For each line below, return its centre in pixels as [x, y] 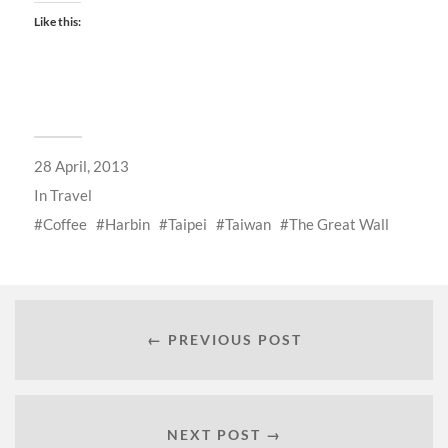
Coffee [64, 223]
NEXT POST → [224, 435]
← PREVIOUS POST [224, 340]
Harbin [127, 223]
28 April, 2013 [81, 165]
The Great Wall [338, 223]
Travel [70, 194]
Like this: [57, 21]
